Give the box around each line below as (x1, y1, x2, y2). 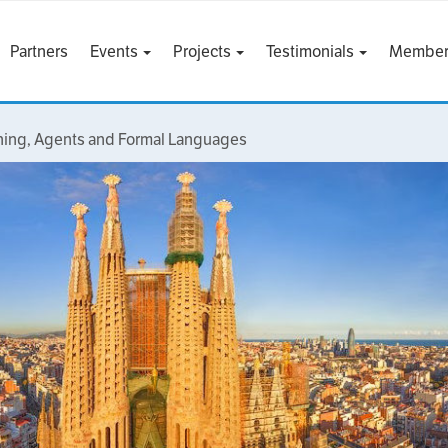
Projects (172, 41, 234, 62)
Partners (9, 41, 68, 62)
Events (89, 41, 141, 62)
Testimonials (265, 41, 357, 62)
